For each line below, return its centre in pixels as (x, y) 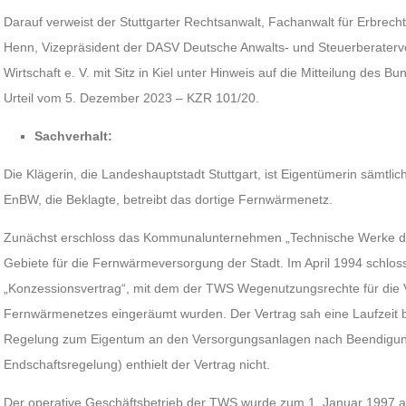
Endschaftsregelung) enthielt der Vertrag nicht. (137, 364)
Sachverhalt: (74, 136)
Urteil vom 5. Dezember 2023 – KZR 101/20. (132, 98)
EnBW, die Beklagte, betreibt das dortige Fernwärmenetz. (169, 199)
